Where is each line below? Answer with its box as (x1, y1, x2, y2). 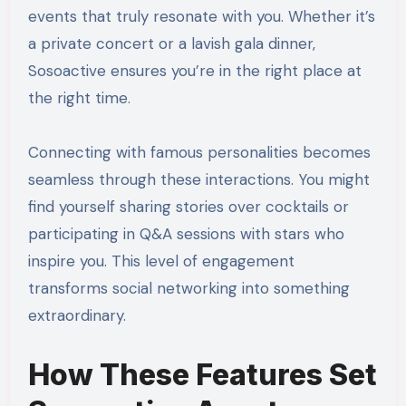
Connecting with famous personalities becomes (27, 142, 371, 163)
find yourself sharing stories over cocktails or (27, 197, 349, 217)
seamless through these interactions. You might (27, 169, 370, 190)
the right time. (27, 88, 130, 109)
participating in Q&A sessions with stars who (27, 224, 344, 245)
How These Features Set (27, 357, 377, 393)
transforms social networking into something (27, 278, 350, 299)
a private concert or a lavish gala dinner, (27, 34, 315, 54)
